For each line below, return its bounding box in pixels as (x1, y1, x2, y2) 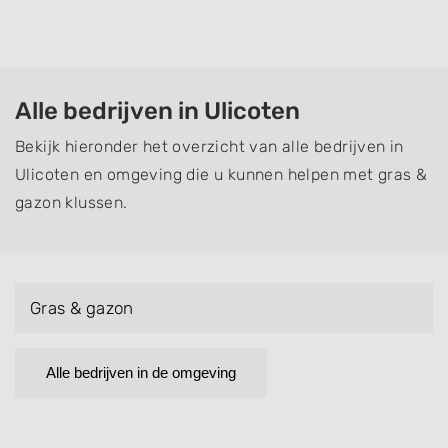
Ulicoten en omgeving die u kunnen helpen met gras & (15, 165, 428, 184)
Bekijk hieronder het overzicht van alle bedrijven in (15, 137, 404, 156)
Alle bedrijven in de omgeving (46, 364, 236, 381)
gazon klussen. (15, 193, 128, 212)
